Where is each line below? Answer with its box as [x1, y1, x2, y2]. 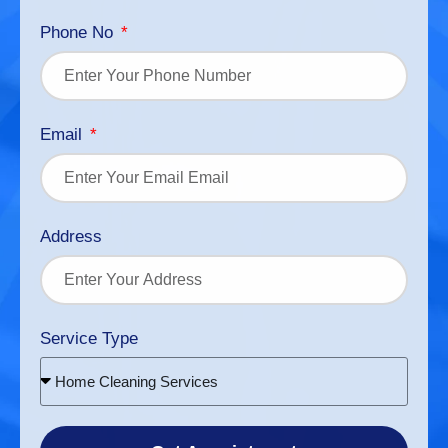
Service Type [40, 328, 138, 348]
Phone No [40, 22, 118, 42]
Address [40, 226, 102, 246]
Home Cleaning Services [55, 372, 218, 390]
